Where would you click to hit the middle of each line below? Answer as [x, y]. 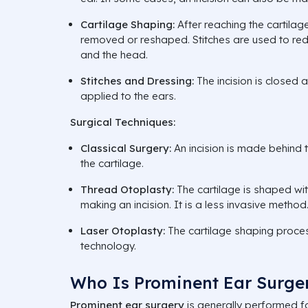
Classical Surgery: [126, 148]
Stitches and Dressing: [137, 80]
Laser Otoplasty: [123, 230]
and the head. [114, 54]
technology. [108, 245]
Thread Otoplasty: [127, 189]
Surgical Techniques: [123, 122]
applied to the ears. [128, 96]
